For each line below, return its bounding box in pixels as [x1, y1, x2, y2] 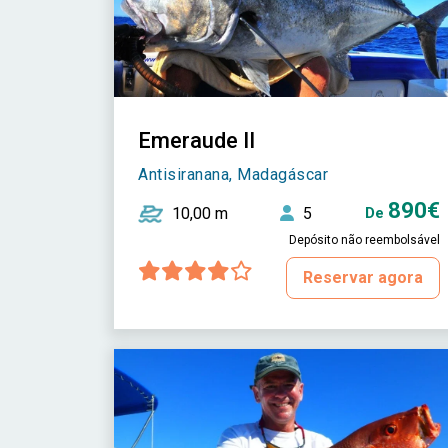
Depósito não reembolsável [288, 232, 440, 247]
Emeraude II [138, 127, 255, 153]
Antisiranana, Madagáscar [138, 164, 328, 184]
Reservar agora [302, 267, 423, 287]
